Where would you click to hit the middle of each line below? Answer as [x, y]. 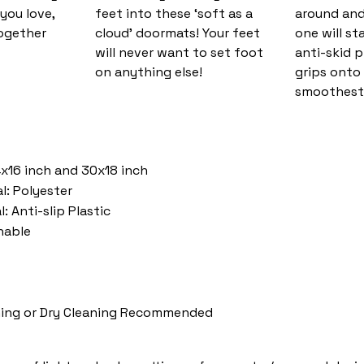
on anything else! [149, 72]
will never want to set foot [180, 53]
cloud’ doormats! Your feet [178, 33]
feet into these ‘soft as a [174, 14]
